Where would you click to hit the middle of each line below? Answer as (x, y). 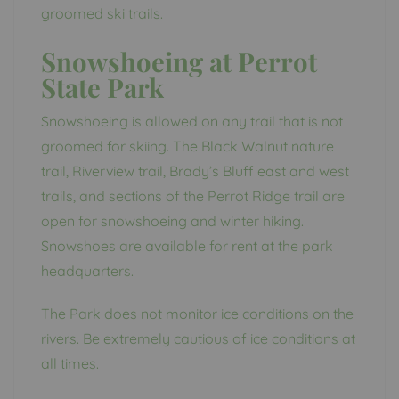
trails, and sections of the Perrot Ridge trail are (193, 195)
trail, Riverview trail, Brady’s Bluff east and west (195, 171)
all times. (70, 363)
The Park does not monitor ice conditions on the (197, 313)
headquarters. (87, 270)
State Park (102, 86)
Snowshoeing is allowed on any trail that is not (192, 121)
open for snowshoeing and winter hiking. (172, 220)
